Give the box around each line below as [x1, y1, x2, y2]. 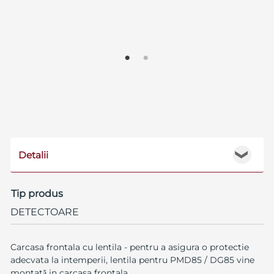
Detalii [18, 149, 48, 161]
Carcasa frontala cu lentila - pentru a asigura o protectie [10, 242, 249, 253]
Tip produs [10, 188, 63, 200]
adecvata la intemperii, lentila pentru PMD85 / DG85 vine [10, 254, 254, 266]
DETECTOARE [10, 206, 79, 218]
